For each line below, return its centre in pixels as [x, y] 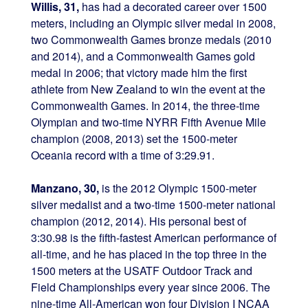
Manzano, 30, [65, 188]
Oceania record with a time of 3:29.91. [122, 155]
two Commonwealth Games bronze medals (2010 [151, 40]
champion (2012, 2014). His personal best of [138, 221]
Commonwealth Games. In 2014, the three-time [145, 106]
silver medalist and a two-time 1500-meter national [153, 205]
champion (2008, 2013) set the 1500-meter [134, 139]
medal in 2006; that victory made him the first [139, 73]
